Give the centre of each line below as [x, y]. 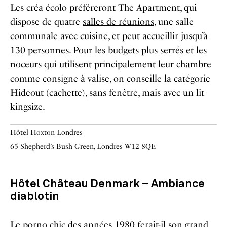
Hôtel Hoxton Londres [46, 132]
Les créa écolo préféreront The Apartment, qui [103, 7]
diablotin [35, 196]
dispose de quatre [46, 22]
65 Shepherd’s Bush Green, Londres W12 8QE [83, 146]
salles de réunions [118, 22]
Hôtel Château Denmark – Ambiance [107, 184]
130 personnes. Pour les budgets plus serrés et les [108, 50]
